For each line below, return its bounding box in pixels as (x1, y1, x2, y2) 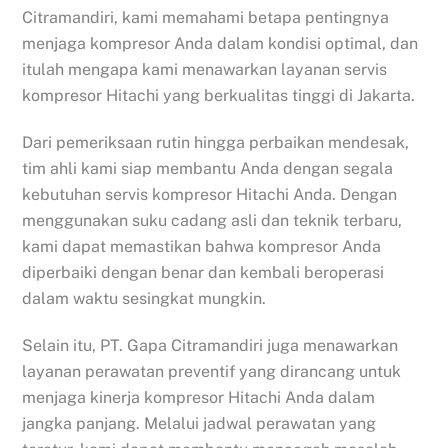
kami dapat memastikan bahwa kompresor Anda (22, 236, 382, 256)
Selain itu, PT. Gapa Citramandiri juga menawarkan (22, 335, 399, 355)
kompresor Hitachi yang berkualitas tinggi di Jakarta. (22, 86, 416, 106)
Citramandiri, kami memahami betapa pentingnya (22, 8, 390, 28)
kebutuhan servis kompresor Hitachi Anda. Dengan (22, 184, 398, 204)
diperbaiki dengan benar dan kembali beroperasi (22, 262, 385, 282)
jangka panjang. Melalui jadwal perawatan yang (22, 413, 377, 433)
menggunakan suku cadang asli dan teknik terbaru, (22, 210, 403, 230)
